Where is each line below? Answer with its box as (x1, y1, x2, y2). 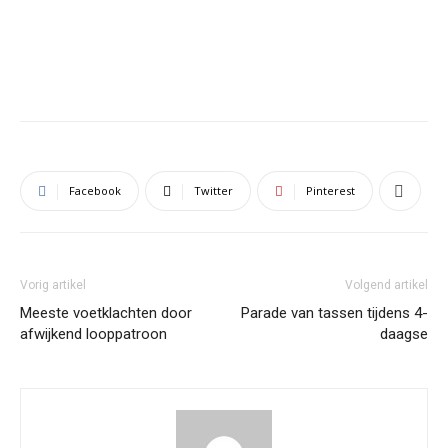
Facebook (69, 183, 121, 198)
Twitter (194, 183, 233, 198)
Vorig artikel (20, 278, 86, 292)
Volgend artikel (345, 278, 428, 292)
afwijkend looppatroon (20, 325, 167, 343)
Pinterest (306, 183, 355, 198)
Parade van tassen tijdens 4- (241, 304, 428, 322)
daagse (380, 325, 428, 343)
